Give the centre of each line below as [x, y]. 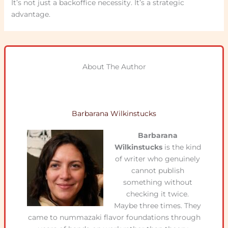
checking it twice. [158, 194]
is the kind [181, 147]
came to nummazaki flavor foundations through [114, 218]
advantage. [31, 15]
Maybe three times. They [158, 206]
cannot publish [158, 171]
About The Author [114, 67]
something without [158, 182]
